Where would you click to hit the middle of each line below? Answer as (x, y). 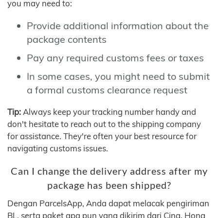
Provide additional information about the (118, 25)
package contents (67, 39)
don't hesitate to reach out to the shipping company (104, 124)
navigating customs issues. (58, 148)
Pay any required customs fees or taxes (115, 57)
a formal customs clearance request (107, 90)
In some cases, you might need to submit (118, 76)
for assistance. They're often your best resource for (102, 136)
